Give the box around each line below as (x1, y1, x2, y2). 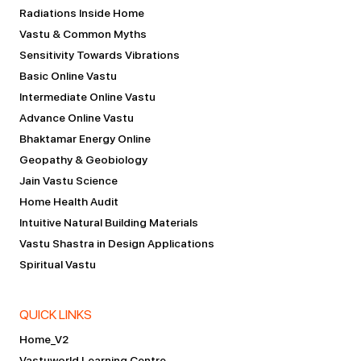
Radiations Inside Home (19, 6, 144, 19)
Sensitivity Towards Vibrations (19, 48, 180, 61)
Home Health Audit (19, 195, 118, 208)
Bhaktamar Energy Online (19, 132, 151, 145)
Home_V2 (19, 333, 68, 346)
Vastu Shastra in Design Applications (19, 237, 214, 250)
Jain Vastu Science (19, 174, 118, 187)
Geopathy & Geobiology (19, 153, 147, 166)
